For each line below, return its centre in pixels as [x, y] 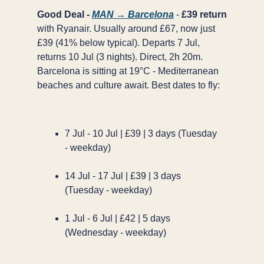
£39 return [204, 14]
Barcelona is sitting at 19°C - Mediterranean [128, 71]
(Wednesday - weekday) [115, 232]
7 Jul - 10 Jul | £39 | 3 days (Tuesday [141, 133]
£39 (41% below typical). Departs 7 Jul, [118, 42]
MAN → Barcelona [133, 14]
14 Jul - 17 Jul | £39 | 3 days [123, 176]
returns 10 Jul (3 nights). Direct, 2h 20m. [120, 57]
